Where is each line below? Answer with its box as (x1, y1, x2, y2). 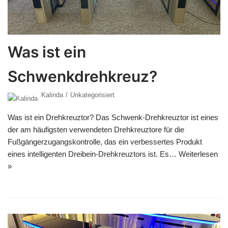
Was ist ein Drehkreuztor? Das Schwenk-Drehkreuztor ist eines (8, 112, 218, 122)
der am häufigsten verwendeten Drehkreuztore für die (8, 125, 184, 134)
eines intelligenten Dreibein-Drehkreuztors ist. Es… (8, 149, 179, 158)
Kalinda (41, 91, 63, 99)
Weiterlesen (179, 149, 218, 158)
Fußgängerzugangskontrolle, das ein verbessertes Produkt (8, 137, 202, 146)
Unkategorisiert (70, 91, 115, 99)
